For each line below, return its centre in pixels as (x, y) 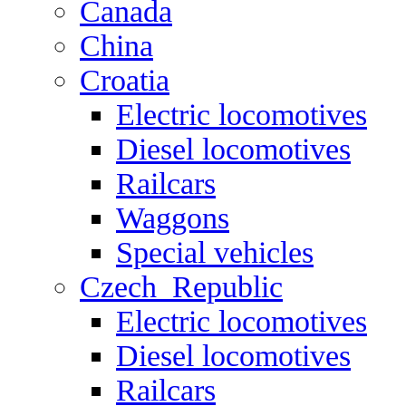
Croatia (125, 80)
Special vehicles (215, 252)
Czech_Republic (181, 287)
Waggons (173, 218)
